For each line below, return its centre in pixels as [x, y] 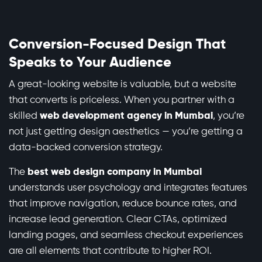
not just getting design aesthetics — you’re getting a [126, 132]
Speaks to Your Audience [90, 63]
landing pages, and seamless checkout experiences [126, 236]
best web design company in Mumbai [115, 173]
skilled [24, 116]
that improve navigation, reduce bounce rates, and [123, 204]
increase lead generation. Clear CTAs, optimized [118, 220]
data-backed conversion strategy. [86, 148]
